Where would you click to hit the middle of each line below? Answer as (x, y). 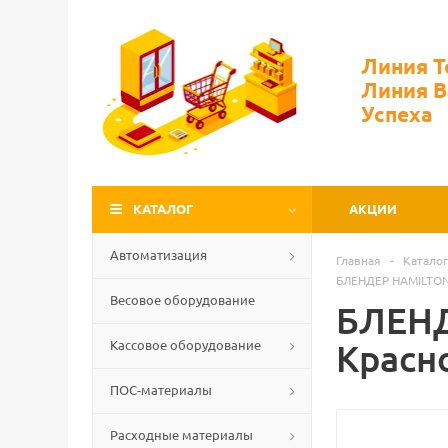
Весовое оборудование (182, 299)
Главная (358, 260)
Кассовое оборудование (185, 344)
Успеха (397, 113)
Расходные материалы (181, 434)
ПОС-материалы (161, 389)
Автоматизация (158, 254)
